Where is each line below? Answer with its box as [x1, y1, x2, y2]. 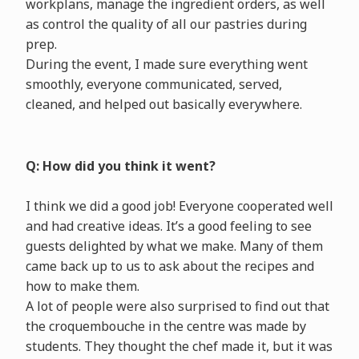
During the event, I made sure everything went [25, 55, 308, 74]
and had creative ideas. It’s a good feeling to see [25, 217, 312, 236]
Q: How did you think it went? [25, 157, 216, 175]
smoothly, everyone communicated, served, [25, 75, 282, 94]
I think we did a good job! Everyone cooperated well [25, 197, 333, 216]
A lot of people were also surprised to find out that [25, 297, 329, 316]
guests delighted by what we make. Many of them [25, 237, 323, 256]
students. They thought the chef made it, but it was [25, 337, 333, 356]
